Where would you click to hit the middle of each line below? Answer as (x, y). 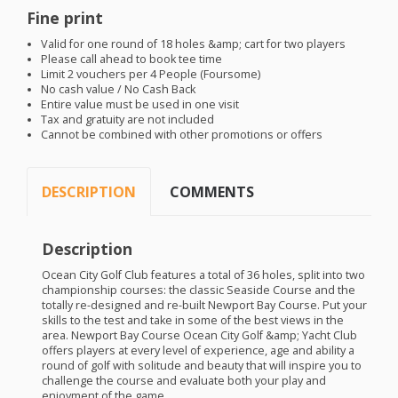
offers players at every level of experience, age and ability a (198, 350)
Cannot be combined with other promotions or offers (182, 135)
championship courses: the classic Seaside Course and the (198, 290)
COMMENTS (212, 191)
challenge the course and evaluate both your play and (183, 380)
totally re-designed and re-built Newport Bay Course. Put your (204, 305)
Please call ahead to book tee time (132, 60)
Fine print (65, 18)
